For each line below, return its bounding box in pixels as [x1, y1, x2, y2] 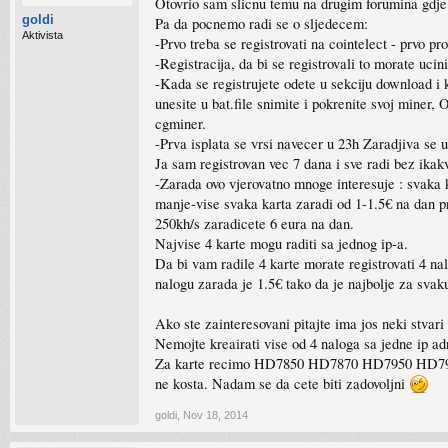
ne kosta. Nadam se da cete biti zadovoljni [155, 374, 409, 393]
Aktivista [22, 29, 63, 41]
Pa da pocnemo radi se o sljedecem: [155, 14, 368, 33]
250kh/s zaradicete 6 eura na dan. [155, 214, 354, 233]
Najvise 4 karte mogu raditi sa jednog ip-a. [155, 234, 408, 253]
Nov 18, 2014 [183, 409, 248, 421]
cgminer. [155, 114, 206, 133]
